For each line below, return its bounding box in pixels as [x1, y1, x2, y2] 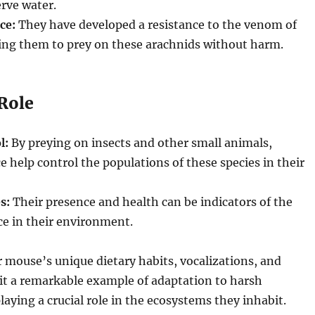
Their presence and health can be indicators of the [9, 194, 292, 209]
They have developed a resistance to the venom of [15, 17, 297, 32]
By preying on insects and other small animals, [8, 135, 272, 150]
